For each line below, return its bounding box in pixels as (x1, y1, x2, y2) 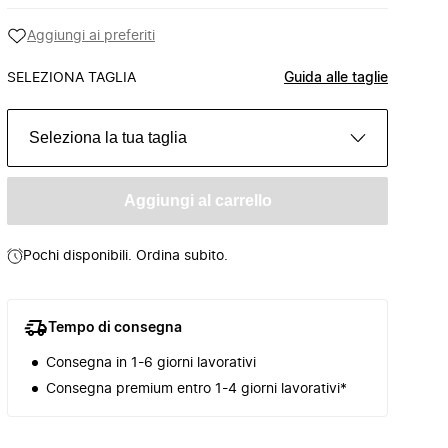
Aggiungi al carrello (123, 192, 272, 209)
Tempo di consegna (48, 321, 182, 335)
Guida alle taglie (284, 71, 388, 85)
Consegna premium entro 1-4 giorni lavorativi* (46, 382, 347, 396)
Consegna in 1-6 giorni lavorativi (46, 356, 256, 370)
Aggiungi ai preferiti (27, 29, 155, 43)
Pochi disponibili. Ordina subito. (23, 249, 228, 263)
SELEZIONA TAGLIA (7, 71, 136, 85)
